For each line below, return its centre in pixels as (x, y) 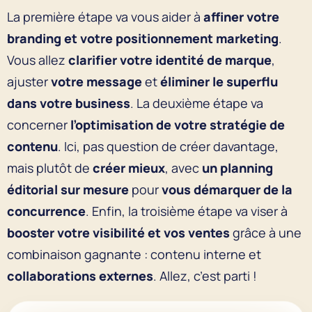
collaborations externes (80, 275)
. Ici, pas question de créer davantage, (168, 146)
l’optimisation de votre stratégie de (178, 124)
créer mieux (129, 167)
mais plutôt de (50, 167)
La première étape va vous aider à (104, 16)
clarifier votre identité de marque (170, 60)
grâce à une (266, 232)
